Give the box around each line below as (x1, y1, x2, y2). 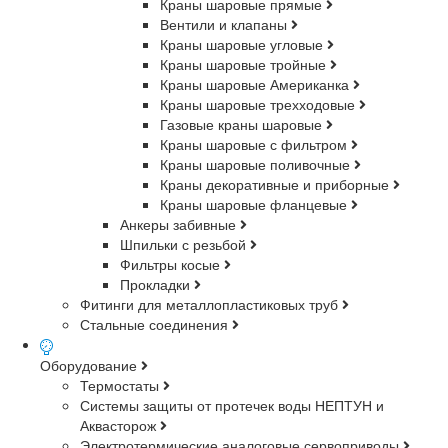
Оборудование (40, 354, 141, 375)
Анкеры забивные (120, 214, 240, 235)
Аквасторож (80, 414, 160, 435)
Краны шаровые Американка (160, 74, 353, 95)
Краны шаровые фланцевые (160, 194, 351, 215)
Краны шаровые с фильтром (160, 134, 351, 155)
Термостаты (80, 374, 163, 395)
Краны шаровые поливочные (160, 154, 354, 175)
